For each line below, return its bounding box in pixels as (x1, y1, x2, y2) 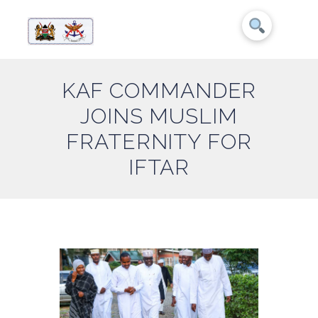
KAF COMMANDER (61, 78, 257, 104)
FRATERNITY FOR (66, 129, 252, 155)
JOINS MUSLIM (80, 104, 238, 129)
